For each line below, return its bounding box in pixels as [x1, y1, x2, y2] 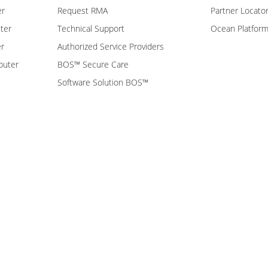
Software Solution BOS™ [57, 76, 148, 88]
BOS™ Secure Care [57, 58, 129, 70]
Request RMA [57, 4, 108, 16]
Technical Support [57, 22, 124, 34]
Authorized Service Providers [57, 40, 164, 52]
